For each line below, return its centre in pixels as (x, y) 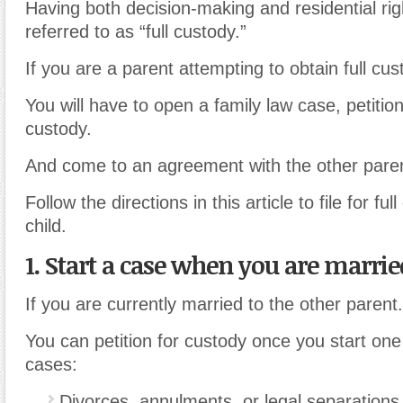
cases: (51, 364)
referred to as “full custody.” (136, 31)
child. (46, 226)
